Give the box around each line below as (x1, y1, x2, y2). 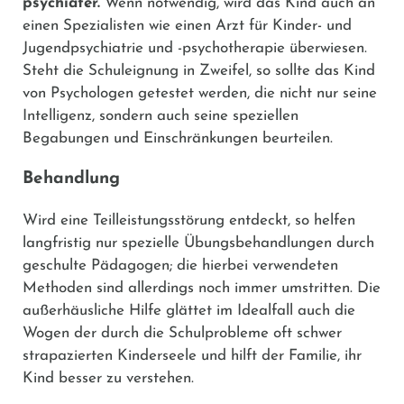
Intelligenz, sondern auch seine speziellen (23, 107, 298, 124)
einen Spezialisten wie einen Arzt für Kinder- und (23, 17, 352, 33)
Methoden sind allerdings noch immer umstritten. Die (23, 280, 381, 296)
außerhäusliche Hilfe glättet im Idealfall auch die (23, 302, 355, 318)
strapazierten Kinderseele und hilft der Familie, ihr (23, 347, 362, 363)
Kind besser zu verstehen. (23, 370, 194, 386)
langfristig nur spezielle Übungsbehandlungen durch (23, 234, 374, 251)
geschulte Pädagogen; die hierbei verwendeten (23, 257, 338, 273)
